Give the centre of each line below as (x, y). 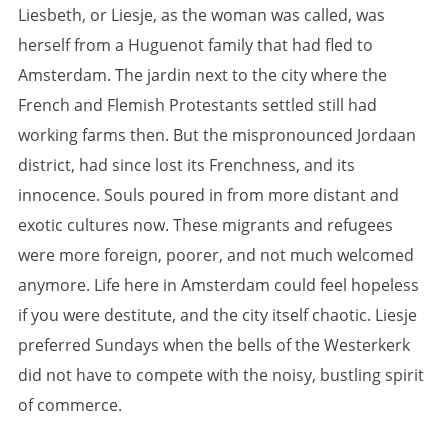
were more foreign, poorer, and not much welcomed (216, 254)
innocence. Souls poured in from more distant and (208, 194)
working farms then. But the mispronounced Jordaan (217, 134)
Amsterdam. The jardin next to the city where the (202, 74)
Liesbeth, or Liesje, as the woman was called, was (201, 14)
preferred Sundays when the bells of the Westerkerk (214, 344)
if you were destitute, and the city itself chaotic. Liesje (217, 314)
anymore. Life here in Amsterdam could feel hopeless (218, 284)
